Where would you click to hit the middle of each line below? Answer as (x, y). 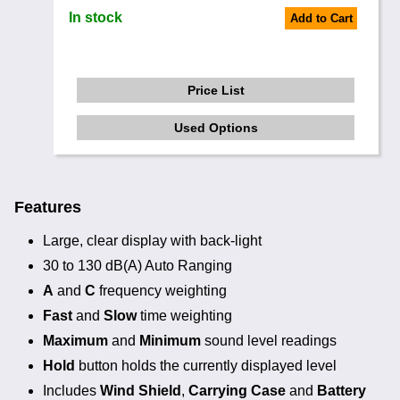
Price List (216, 90)
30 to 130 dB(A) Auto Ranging (137, 265)
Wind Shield (141, 390)
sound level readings (269, 340)
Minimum (170, 340)
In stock (96, 17)
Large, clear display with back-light (152, 240)
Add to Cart (321, 19)
